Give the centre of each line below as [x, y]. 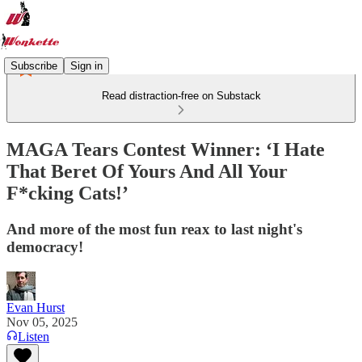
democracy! [45, 246]
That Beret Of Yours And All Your [147, 171]
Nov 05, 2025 [42, 322]
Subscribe [34, 65]
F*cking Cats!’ [67, 193]
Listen [34, 336]
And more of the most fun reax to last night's [154, 229]
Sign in [86, 65]
